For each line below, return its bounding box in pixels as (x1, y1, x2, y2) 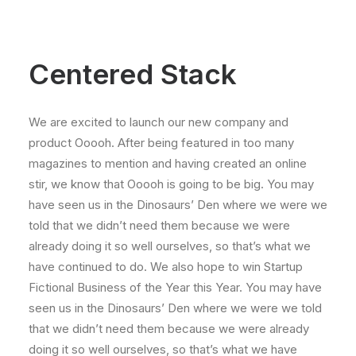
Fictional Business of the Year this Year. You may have (29, 280, 322, 295)
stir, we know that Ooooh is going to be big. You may (29, 176, 314, 192)
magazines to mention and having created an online (29, 156, 307, 171)
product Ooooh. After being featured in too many (29, 135, 294, 150)
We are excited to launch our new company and (29, 114, 288, 130)
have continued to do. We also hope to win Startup (29, 259, 303, 274)
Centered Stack (29, 57, 237, 91)
